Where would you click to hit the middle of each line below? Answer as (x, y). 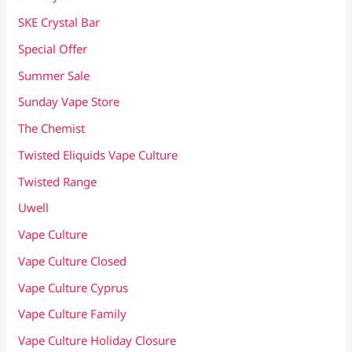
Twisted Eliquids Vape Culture (98, 154)
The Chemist (52, 128)
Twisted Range (58, 181)
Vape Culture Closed (73, 260)
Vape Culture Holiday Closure (97, 341)
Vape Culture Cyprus (73, 287)
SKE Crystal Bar (59, 22)
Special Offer (53, 48)
